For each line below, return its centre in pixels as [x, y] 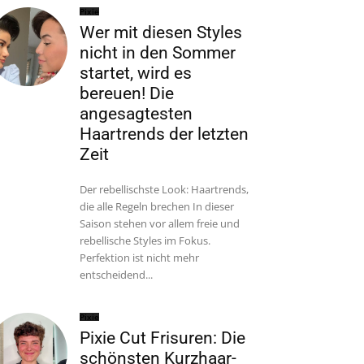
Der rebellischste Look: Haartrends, [165, 189]
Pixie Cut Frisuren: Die [163, 338]
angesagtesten [136, 114]
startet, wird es [136, 73]
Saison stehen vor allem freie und [160, 223]
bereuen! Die [127, 93]
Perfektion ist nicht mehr [140, 258]
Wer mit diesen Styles [161, 32]
